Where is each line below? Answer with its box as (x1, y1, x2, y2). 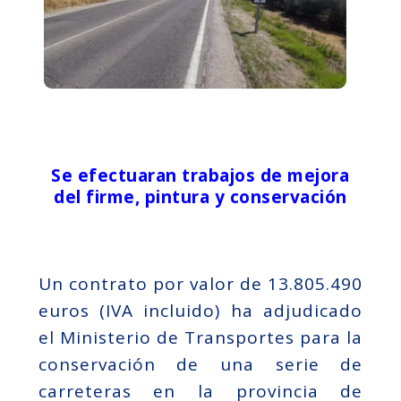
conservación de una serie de (38, 352, 363, 376)
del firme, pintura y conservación (54, 184, 347, 209)
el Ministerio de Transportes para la (38, 325, 363, 349)
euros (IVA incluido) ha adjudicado (38, 298, 363, 322)
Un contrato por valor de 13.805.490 (38, 271, 363, 295)
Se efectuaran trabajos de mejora (51, 163, 350, 187)
